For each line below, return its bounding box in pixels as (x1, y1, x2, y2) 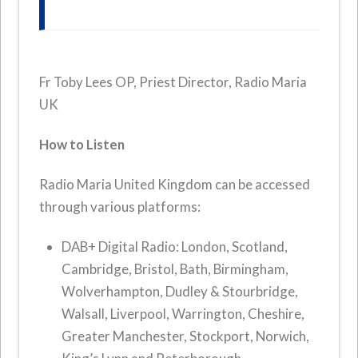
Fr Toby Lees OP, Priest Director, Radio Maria (39, 73, 308, 90)
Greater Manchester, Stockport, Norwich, (62, 327, 310, 344)
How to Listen (39, 135, 125, 153)
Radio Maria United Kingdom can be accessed (39, 175, 311, 193)
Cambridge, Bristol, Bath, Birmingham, (62, 260, 289, 277)
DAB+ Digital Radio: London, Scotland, (62, 237, 288, 255)
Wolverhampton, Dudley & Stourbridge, (62, 282, 299, 300)
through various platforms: (39, 197, 201, 215)
